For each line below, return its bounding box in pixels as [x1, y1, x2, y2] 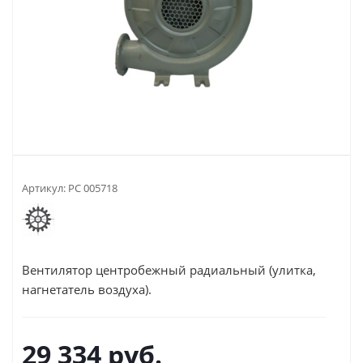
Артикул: [22, 180, 66, 195]
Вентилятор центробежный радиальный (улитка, [22, 261, 316, 278]
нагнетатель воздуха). [22, 280, 152, 297]
